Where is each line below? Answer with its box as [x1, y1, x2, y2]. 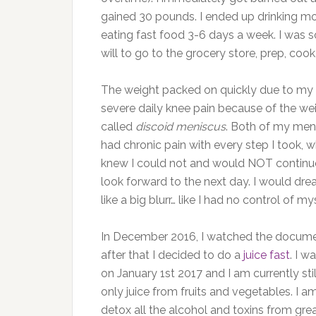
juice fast [243, 248, 290, 262]
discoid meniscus [135, 120, 226, 133]
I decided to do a [152, 248, 243, 262]
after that [101, 248, 150, 262]
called [101, 120, 135, 133]
